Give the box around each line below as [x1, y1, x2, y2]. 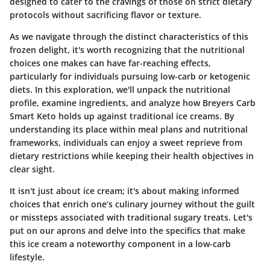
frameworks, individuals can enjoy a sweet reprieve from [10, 136, 242, 148]
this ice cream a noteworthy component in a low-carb [10, 237, 231, 250]
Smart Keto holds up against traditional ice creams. [10, 110, 222, 122]
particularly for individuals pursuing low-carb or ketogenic [10, 70, 250, 82]
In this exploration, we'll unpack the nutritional [35, 83, 230, 95]
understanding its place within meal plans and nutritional [10, 123, 248, 135]
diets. [10, 83, 35, 95]
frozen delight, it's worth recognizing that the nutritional [10, 43, 245, 55]
